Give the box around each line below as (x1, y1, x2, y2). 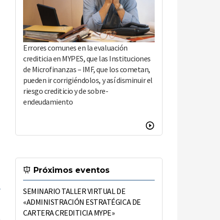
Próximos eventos (31, 165, 110, 175)
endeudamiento (23, 97, 73, 107)
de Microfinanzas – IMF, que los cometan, (23, 64, 150, 75)
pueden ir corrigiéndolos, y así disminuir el (23, 75, 153, 85)
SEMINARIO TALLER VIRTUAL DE (23, 186, 126, 196)
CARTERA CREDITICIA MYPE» (23, 208, 115, 218)
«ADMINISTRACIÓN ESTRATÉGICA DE (23, 197, 141, 207)
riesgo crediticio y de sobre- (23, 86, 109, 96)
